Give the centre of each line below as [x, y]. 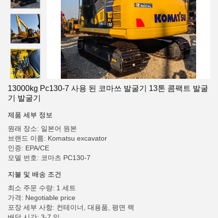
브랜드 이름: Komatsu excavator [57, 138]
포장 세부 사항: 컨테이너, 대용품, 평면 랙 [71, 207]
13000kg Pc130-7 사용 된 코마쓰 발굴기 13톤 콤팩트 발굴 [108, 88]
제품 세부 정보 [30, 115]
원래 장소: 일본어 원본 [42, 128]
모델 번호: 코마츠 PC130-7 [49, 158]
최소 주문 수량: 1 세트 [42, 188]
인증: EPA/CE [28, 148]
